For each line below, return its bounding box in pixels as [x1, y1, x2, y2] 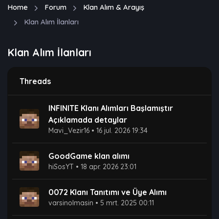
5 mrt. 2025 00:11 [100, 198, 154, 207]
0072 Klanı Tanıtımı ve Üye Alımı [48, 187, 167, 197]
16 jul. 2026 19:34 [96, 126, 148, 135]
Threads [20, 76, 51, 86]
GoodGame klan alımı [48, 151, 130, 161]
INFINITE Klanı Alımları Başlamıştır [48, 103, 173, 113]
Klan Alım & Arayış [83, 2, 144, 12]
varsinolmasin [48, 198, 93, 207]
